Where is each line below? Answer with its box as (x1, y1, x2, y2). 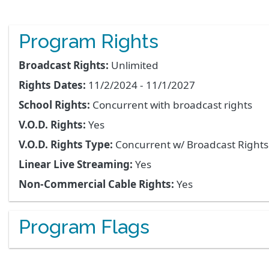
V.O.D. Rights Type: (19, 137, 113, 151)
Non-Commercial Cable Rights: (19, 177, 174, 191)
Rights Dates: (19, 77, 86, 92)
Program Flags (19, 215, 150, 238)
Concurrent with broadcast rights (92, 97, 252, 112)
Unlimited (111, 58, 159, 72)
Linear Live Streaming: (19, 157, 133, 171)
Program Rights (19, 29, 159, 52)
